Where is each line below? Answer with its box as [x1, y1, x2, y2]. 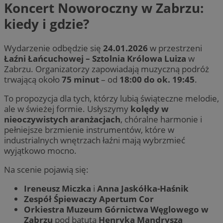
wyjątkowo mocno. [4, 144, 77, 156]
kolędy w [130, 103, 169, 114]
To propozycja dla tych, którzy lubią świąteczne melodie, [4, 92, 219, 104]
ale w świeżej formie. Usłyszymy [4, 103, 130, 114]
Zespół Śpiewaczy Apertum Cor [24, 193, 154, 205]
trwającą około [4, 73, 62, 85]
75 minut [62, 73, 99, 85]
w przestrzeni [148, 42, 202, 54]
